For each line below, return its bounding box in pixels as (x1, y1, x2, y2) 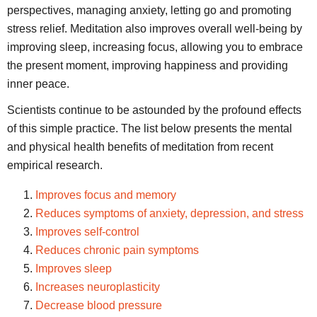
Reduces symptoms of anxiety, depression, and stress (35, 207, 304, 219)
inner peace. (7, 78, 69, 91)
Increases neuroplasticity (35, 280, 160, 293)
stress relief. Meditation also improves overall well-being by (7, 23, 302, 35)
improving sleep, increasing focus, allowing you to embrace (7, 41, 303, 54)
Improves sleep (35, 262, 112, 275)
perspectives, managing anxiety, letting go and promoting (7, 4, 292, 17)
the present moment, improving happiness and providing (7, 59, 288, 72)
